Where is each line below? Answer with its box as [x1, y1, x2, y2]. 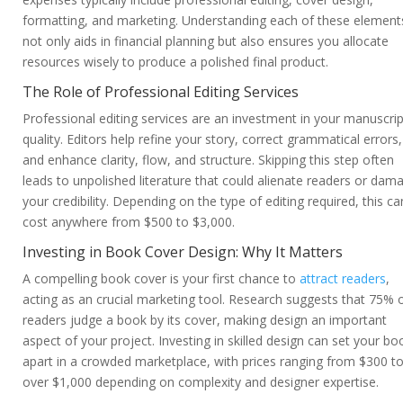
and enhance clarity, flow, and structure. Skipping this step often [22, 151, 394, 169]
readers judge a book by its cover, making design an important [22, 311, 387, 329]
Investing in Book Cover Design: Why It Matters [22, 242, 343, 263]
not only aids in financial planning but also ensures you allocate [22, 32, 389, 50]
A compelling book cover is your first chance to [22, 270, 300, 288]
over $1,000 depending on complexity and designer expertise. [22, 373, 379, 391]
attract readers [300, 270, 386, 288]
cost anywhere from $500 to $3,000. [22, 213, 235, 231]
